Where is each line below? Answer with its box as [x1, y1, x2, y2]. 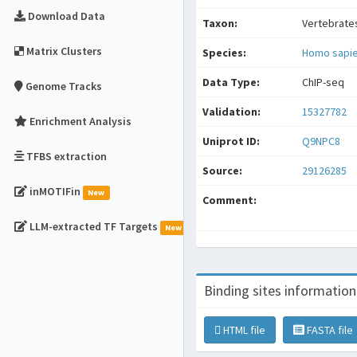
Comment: [202, 193, 257, 207]
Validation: [202, 104, 261, 119]
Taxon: [202, 16, 237, 30]
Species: [202, 45, 246, 60]
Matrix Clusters [26, 44, 102, 58]
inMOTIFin [29, 184, 80, 198]
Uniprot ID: [202, 134, 260, 148]
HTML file [221, 323, 265, 337]
